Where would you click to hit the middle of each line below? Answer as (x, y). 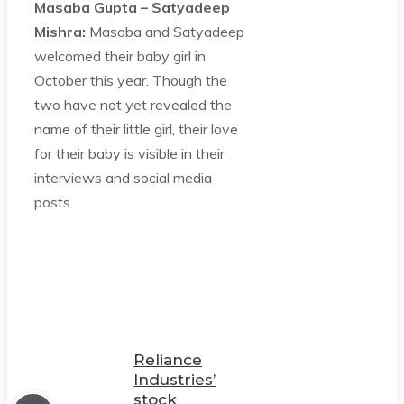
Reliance (168, 360)
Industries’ (175, 380)
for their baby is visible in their (129, 154)
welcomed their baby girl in (120, 56)
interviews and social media (123, 178)
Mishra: (60, 32)
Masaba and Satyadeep (165, 32)
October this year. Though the (131, 81)
